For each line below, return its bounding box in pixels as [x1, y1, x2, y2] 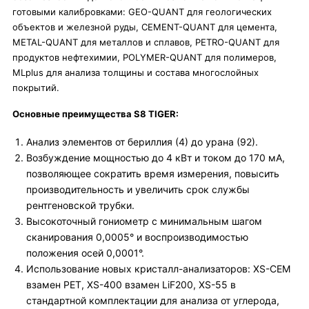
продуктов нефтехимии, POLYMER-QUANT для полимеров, [12, 52, 277, 63]
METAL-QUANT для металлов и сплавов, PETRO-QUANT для [12, 37, 279, 48]
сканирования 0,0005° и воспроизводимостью [26, 231, 248, 243]
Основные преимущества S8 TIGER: [12, 108, 179, 119]
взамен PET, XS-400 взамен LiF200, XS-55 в [26, 279, 236, 290]
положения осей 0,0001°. [26, 247, 144, 259]
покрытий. [12, 82, 59, 93]
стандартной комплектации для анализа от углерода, [26, 295, 279, 306]
